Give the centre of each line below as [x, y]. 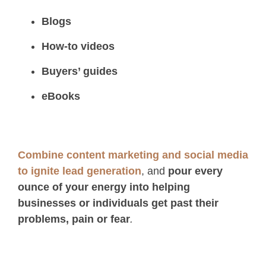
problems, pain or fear [74, 219]
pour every [195, 171]
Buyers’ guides [80, 72]
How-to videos [78, 47]
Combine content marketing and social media [133, 155]
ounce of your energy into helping [104, 187]
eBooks [61, 96]
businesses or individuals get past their [118, 203]
